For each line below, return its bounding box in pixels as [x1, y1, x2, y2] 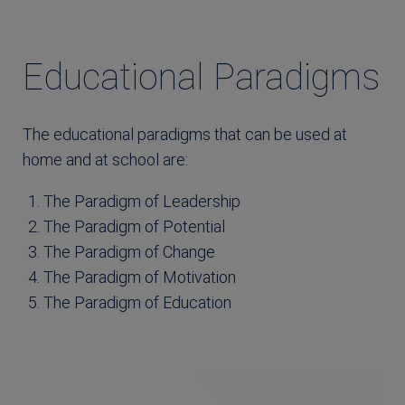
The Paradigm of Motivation [42, 268, 236, 287]
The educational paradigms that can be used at [23, 125, 347, 144]
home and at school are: [23, 150, 188, 169]
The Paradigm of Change [42, 242, 215, 261]
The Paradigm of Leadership [42, 192, 240, 211]
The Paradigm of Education [42, 293, 231, 312]
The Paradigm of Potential [42, 217, 225, 236]
